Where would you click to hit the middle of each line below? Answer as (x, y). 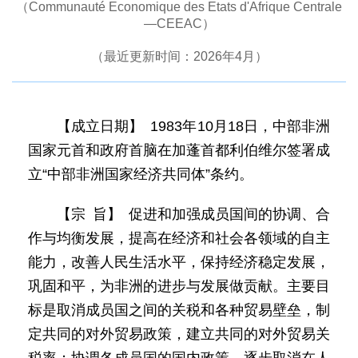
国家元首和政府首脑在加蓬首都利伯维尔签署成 (179, 150)
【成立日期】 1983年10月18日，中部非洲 (193, 126)
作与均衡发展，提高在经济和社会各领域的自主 (179, 238)
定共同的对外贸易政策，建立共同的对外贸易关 (179, 334)
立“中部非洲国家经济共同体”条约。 (141, 174)
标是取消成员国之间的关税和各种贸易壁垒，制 (179, 310)
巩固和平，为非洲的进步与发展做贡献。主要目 (179, 286)
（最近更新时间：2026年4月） (179, 56)
